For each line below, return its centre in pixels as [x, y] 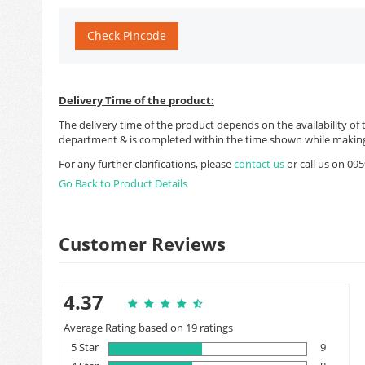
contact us [260, 163]
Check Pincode [127, 35]
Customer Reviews [142, 243]
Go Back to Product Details [123, 183]
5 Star [84, 347]
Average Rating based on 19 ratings [148, 327]
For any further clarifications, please [146, 163]
